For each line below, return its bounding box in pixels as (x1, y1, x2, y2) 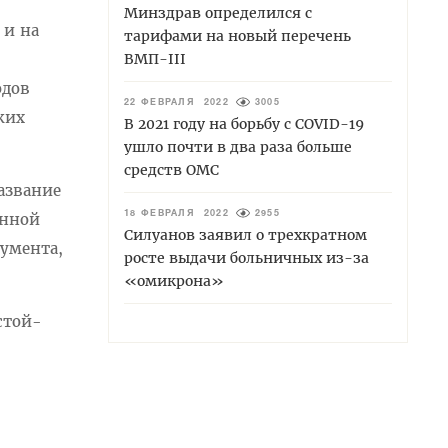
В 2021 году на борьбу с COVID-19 (124, 114, 364, 133)
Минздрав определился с (124, 3, 312, 22)
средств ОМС (124, 160, 219, 179)
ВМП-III (124, 49, 186, 68)
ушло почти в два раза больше (124, 137, 352, 156)
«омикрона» (124, 271, 224, 290)
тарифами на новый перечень (124, 26, 351, 45)
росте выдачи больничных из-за (124, 248, 369, 267)
